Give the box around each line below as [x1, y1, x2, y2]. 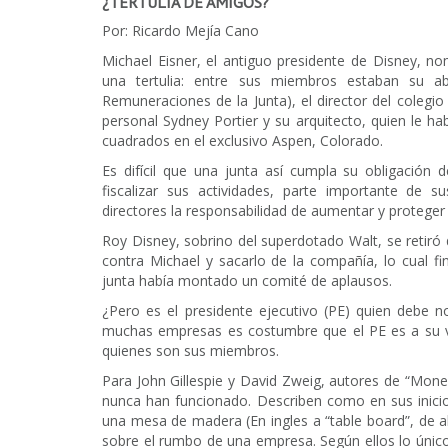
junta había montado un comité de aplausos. [102, 270, 392, 290]
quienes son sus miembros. [102, 340, 279, 360]
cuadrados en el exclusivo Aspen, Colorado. [102, 130, 383, 150]
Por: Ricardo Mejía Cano [102, 20, 259, 40]
